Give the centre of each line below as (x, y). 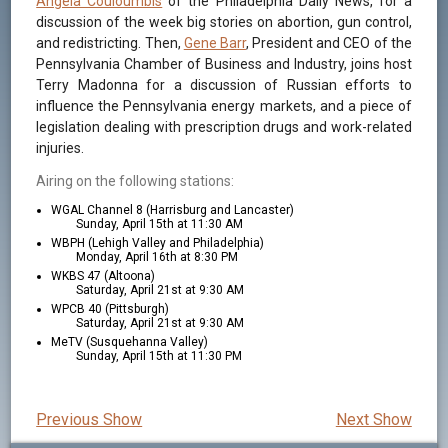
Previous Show (89, 420)
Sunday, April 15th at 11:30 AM (160, 224)
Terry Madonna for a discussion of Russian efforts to (224, 85)
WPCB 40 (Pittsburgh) (110, 309)
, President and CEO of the (328, 43)
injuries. (60, 148)
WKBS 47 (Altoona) (103, 276)
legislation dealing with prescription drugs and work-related (224, 127)
